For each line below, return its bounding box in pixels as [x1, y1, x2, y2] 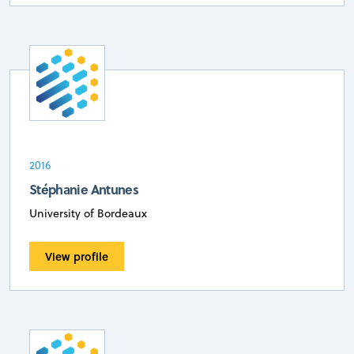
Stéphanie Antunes [29, 180, 138, 198]
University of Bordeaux [29, 205, 147, 221]
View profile [45, 247, 108, 265]
